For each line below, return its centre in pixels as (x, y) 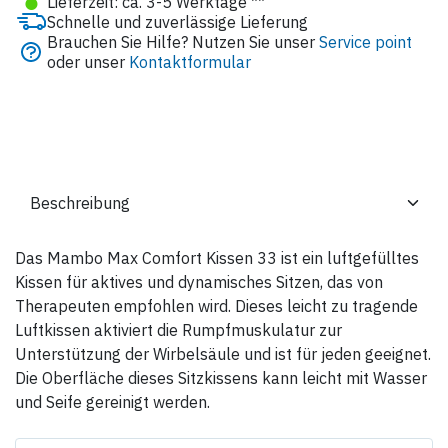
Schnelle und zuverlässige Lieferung (177, 21)
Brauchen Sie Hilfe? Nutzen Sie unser (183, 41)
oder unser (88, 61)
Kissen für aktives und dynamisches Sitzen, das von (199, 281)
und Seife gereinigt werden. (112, 401)
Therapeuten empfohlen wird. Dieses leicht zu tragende (216, 305)
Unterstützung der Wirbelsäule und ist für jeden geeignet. (223, 353)
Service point (365, 41)
